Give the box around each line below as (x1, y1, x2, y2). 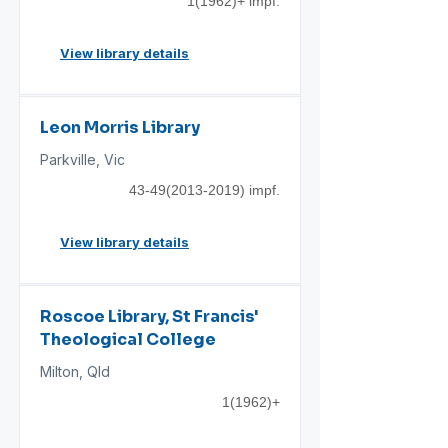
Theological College (40, 329, 216, 350)
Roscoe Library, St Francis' (40, 306, 259, 327)
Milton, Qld (40, 363, 110, 380)
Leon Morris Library (40, 117, 200, 138)
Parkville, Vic (40, 151, 125, 168)
